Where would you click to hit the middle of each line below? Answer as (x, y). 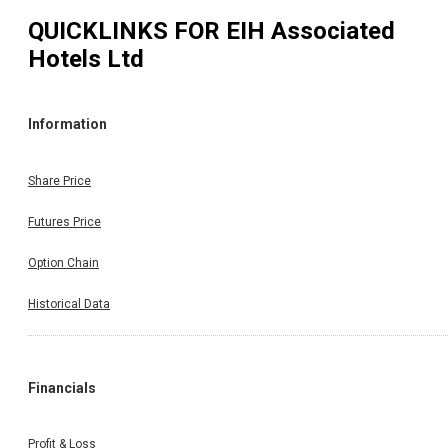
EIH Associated (310, 30)
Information (67, 124)
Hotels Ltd (86, 58)
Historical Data (69, 303)
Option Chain (63, 262)
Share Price (59, 180)
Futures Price (64, 221)
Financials (62, 387)
